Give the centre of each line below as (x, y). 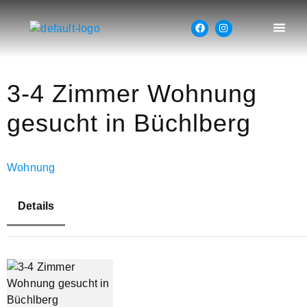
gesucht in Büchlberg (129, 123)
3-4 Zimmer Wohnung (132, 94)
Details (36, 206)
